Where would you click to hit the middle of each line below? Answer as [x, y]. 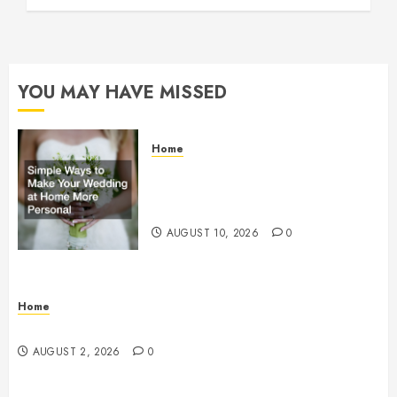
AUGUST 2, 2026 [76, 352]
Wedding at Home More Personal [265, 190]
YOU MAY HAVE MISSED [122, 93]
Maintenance [61, 328]
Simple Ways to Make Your [241, 171]
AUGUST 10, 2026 [213, 233]
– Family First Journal [223, 210]
